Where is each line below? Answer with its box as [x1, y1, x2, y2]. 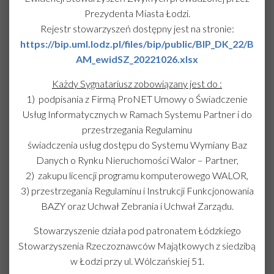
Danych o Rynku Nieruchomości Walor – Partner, [35, 154, 239, 166]
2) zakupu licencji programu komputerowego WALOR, [26, 169, 248, 181]
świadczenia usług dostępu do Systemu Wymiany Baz [27, 139, 247, 150]
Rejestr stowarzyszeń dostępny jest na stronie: [40, 23, 234, 34]
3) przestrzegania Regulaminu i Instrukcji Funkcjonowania [20, 185, 254, 196]
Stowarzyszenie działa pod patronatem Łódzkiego [33, 224, 241, 236]
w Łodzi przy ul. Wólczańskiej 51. [70, 255, 204, 267]
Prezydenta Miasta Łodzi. [84, 7, 190, 19]
